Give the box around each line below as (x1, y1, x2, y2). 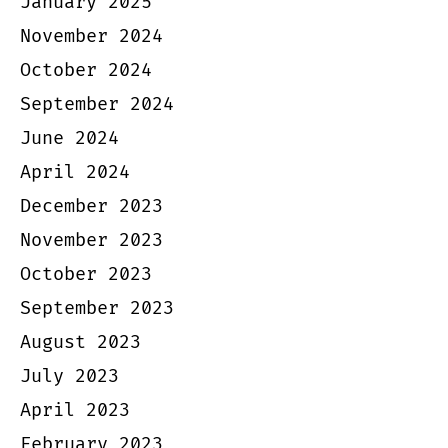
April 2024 (20, 160, 130, 184)
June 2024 (20, 126, 119, 150)
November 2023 (20, 228, 163, 252)
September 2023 (20, 296, 174, 320)
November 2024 (20, 24, 163, 48)
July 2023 (20, 364, 119, 388)
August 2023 (20, 330, 141, 354)
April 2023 (20, 398, 130, 422)
